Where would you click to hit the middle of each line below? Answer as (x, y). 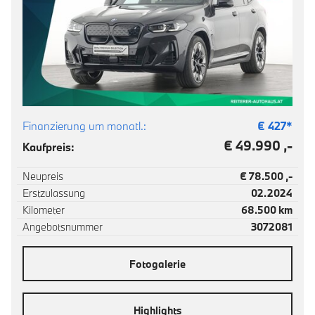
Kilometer (44, 210)
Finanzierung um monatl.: (84, 126)
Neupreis (43, 176)
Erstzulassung (54, 193)
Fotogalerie (157, 264)
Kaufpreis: (49, 147)
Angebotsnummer (63, 227)
